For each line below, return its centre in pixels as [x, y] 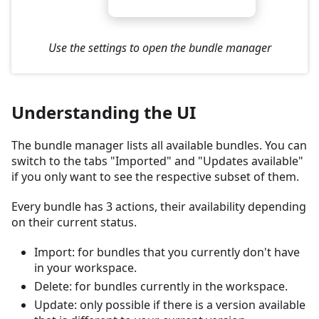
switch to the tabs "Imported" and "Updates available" [157, 161]
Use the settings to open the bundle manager [159, 47]
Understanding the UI [104, 112]
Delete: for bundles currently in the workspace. [161, 286]
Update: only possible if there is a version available [170, 304]
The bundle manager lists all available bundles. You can [159, 145]
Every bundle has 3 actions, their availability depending [159, 206]
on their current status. [74, 222]
